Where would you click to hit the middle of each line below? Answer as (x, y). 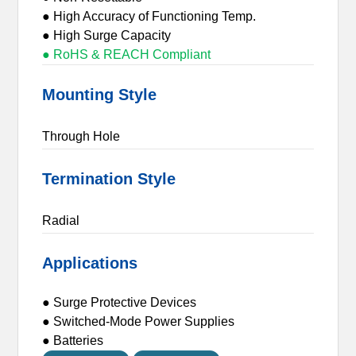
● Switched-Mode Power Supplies (139, 321)
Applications (90, 263)
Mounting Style (100, 94)
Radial (61, 220)
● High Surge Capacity (107, 35)
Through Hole (81, 136)
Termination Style (109, 178)
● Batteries (73, 340)
